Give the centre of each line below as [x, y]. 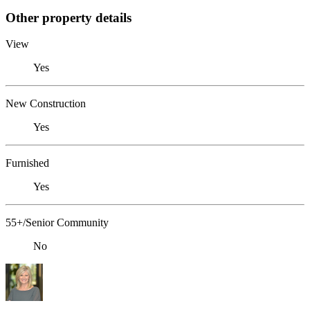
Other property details [69, 17]
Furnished [27, 163]
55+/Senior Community [57, 223]
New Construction [46, 104]
